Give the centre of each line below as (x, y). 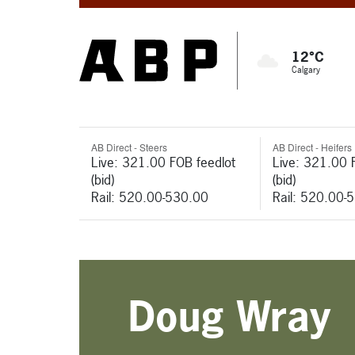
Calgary (306, 70)
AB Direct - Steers (129, 147)
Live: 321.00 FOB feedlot (163, 162)
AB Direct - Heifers (312, 147)
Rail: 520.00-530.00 (150, 197)
